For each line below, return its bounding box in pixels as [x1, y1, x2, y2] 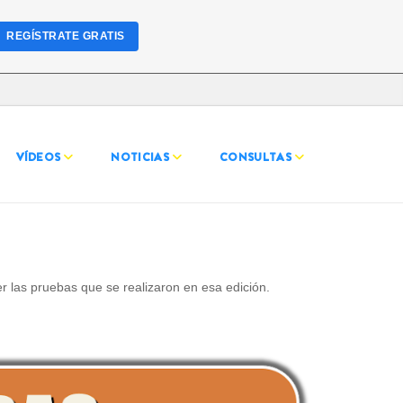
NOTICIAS [111, 148, 170, 166]
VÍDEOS [15, 148, 61, 166]
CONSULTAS [219, 148, 291, 166]
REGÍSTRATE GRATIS [6, 30, 125, 42]
